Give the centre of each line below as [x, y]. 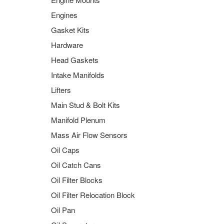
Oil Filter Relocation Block [93, 195]
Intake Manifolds [78, 75]
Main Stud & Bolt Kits [85, 105]
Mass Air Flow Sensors [89, 135]
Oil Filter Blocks [77, 180]
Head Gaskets [75, 60]
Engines [64, 15]
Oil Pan [63, 210]
